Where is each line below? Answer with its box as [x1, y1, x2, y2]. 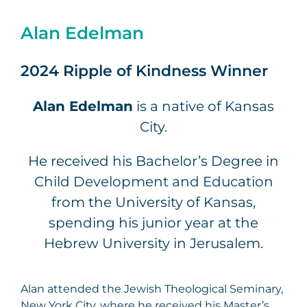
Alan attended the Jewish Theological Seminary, [21, 282, 283, 296]
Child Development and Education [34, 173, 273, 191]
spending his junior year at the [49, 214, 258, 232]
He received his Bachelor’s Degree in [28, 153, 279, 170]
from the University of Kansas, [51, 194, 256, 211]
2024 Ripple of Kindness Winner [21, 62, 268, 81]
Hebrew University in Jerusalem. [44, 235, 263, 252]
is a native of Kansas [133, 98, 274, 115]
